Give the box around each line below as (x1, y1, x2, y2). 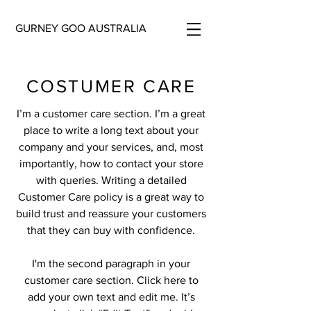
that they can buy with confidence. (27, 224, 195, 236)
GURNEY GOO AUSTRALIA (15, 22, 146, 34)
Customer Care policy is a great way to (18, 191, 204, 203)
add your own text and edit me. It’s (27, 291, 195, 303)
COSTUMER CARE (26, 76, 196, 96)
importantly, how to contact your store (19, 158, 203, 169)
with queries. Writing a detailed (35, 174, 187, 186)
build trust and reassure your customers (16, 208, 206, 219)
